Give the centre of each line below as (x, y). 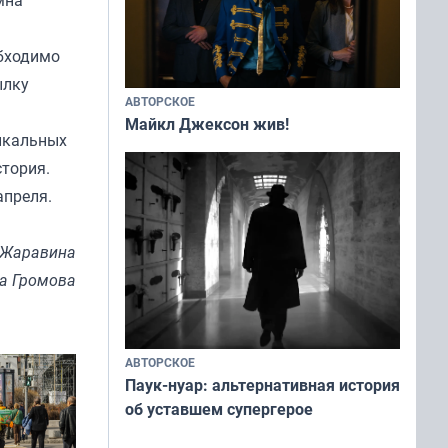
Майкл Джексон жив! (207, 124)
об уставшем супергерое (219, 409)
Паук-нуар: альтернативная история (262, 385)
